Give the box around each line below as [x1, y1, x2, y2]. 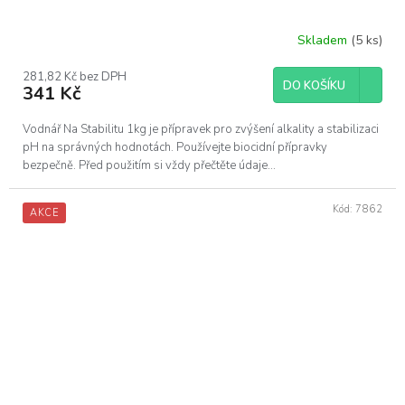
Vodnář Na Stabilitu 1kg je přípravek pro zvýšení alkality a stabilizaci [23, 120, 379, 137]
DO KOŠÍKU [283, 77, 345, 94]
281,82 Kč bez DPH [23, 68, 127, 85]
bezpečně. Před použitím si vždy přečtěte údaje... [23, 156, 276, 174]
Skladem [297, 32, 351, 50]
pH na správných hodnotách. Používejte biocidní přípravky [23, 138, 327, 155]
